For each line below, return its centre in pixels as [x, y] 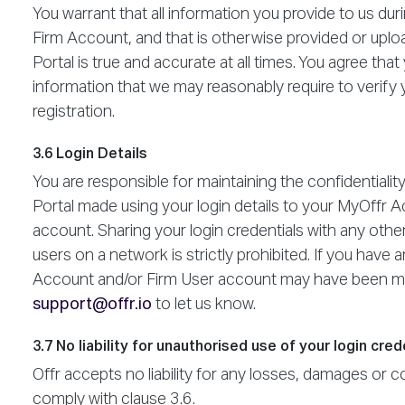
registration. [74, 112]
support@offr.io [92, 304]
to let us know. [204, 304]
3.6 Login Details [90, 154]
